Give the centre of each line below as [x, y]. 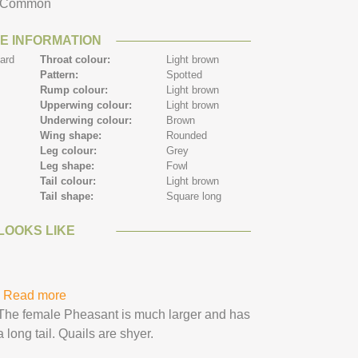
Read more [35, 295]
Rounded [187, 135]
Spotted [185, 75]
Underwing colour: [88, 120]
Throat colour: [77, 60]
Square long [194, 196]
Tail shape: [69, 196]
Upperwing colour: [88, 105]
